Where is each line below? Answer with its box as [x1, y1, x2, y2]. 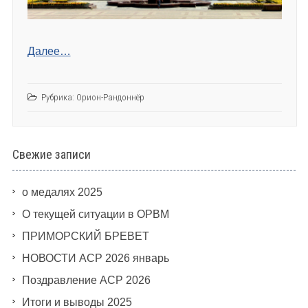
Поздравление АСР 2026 [21, 274, 151, 287]
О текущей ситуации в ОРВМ [21, 208, 169, 221]
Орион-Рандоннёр [76, 91, 144, 102]
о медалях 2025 [21, 186, 102, 199]
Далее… [27, 45, 71, 57]
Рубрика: [41, 91, 76, 102]
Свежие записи [12, 147, 91, 162]
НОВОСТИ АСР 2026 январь [21, 252, 169, 265]
